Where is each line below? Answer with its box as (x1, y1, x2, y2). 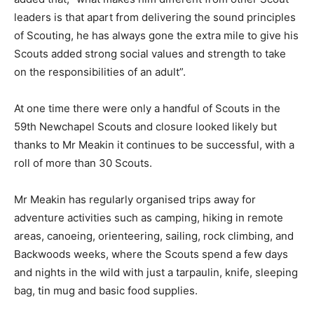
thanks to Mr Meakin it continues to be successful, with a (14, 137, 294, 151)
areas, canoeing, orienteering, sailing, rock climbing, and (14, 228, 294, 243)
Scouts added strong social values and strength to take (14, 46, 286, 60)
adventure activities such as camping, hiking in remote (14, 210, 283, 224)
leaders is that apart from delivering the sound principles (14, 10, 296, 24)
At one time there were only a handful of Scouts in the (14, 101, 280, 115)
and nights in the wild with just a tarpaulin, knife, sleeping (14, 265, 298, 279)
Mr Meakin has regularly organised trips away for (14, 192, 256, 206)
